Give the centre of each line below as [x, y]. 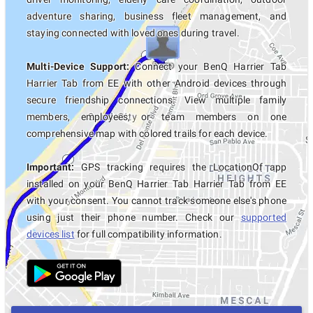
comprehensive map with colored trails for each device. [147, 133]
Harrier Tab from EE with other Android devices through [156, 83]
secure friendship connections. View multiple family [156, 100]
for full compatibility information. [148, 234]
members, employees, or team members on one [156, 117]
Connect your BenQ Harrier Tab [208, 66]
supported [263, 217]
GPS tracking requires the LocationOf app [180, 167]
